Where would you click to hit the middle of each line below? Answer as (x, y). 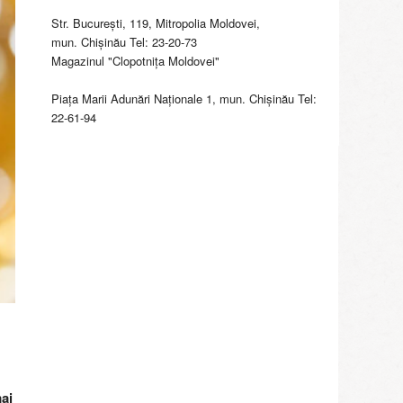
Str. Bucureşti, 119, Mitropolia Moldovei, (156, 22)
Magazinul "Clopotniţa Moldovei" (135, 60)
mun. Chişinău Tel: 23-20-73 (124, 41)
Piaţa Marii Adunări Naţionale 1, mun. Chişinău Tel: (184, 98)
